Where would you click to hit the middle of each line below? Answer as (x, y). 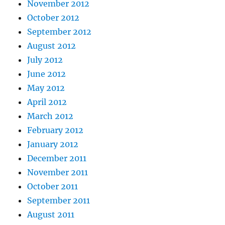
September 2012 (60, 32)
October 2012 (53, 18)
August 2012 (52, 46)
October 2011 (53, 187)
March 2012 (50, 116)
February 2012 (55, 130)
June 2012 (47, 74)
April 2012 (47, 102)
